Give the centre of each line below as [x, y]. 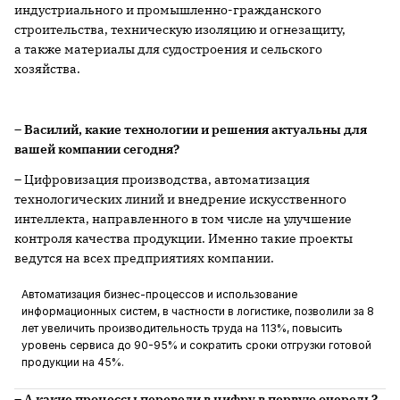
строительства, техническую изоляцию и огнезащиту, [180, 30]
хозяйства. [47, 69]
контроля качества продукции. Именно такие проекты [183, 239]
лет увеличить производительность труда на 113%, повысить [182, 329]
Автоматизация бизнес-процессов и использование [159, 295]
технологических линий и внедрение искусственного [180, 200]
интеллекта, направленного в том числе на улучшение [183, 219]
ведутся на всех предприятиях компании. [144, 258]
